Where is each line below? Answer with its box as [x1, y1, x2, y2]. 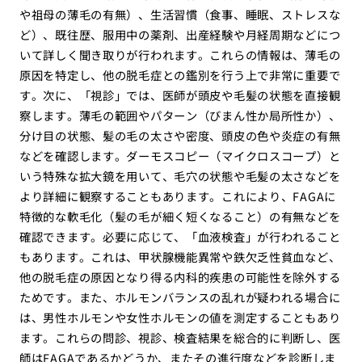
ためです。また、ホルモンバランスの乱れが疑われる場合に [19, 288, 341, 306]
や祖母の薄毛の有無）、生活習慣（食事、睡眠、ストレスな [19, 6, 341, 23]
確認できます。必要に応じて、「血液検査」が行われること [19, 228, 341, 246]
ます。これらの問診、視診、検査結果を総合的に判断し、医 [19, 329, 341, 347]
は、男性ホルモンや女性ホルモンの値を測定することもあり [19, 309, 341, 326]
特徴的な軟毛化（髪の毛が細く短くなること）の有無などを [19, 208, 341, 225]
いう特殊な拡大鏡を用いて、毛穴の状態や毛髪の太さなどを [19, 167, 341, 185]
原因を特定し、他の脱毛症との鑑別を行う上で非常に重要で [19, 66, 341, 84]
